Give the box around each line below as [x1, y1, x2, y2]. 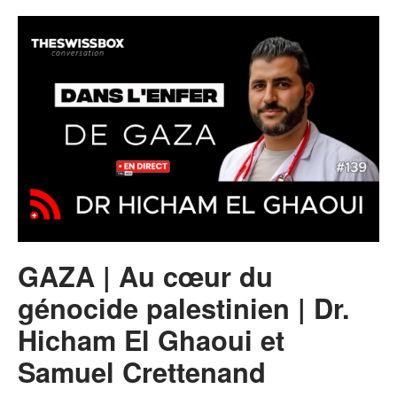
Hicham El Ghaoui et [18, 319, 284, 359]
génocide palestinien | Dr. [18, 287, 350, 327]
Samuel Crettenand [18, 351, 266, 391]
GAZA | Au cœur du [18, 255, 273, 295]
